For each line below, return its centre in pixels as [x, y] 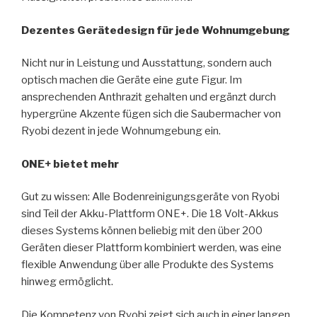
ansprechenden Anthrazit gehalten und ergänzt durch [149, 97]
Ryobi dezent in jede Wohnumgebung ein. [121, 131]
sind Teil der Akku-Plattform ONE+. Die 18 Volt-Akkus [150, 214]
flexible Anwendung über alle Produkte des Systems [148, 265]
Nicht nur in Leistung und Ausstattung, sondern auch [146, 63]
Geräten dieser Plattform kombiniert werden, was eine [151, 248]
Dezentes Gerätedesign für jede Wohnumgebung [156, 30]
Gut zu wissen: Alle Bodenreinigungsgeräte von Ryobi [150, 197]
